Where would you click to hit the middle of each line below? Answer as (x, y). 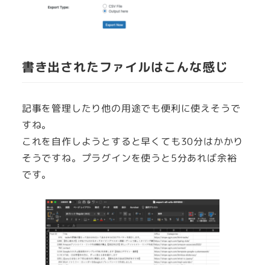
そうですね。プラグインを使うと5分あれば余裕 (129, 158)
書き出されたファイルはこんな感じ (125, 67)
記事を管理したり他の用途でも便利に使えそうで (131, 108)
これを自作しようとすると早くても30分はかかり (132, 141)
